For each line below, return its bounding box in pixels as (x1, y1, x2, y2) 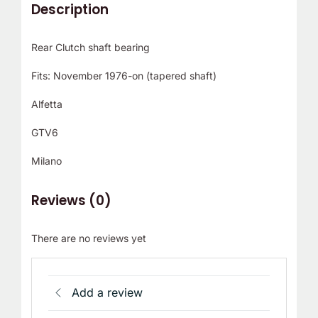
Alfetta (31, 98, 62, 111)
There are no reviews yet (31, 232, 146, 245)
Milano (31, 155, 62, 168)
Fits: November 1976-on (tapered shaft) (31, 70, 216, 82)
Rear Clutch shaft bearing (31, 41, 150, 54)
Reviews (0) (31, 191, 111, 211)
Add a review (72, 285, 143, 300)
